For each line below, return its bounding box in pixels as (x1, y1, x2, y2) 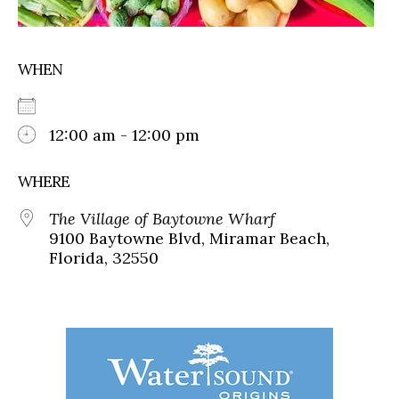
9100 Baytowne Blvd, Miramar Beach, (49, 227, 330, 248)
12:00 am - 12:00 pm (49, 124, 199, 145)
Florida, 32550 (49, 247, 159, 268)
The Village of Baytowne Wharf (49, 208, 275, 229)
